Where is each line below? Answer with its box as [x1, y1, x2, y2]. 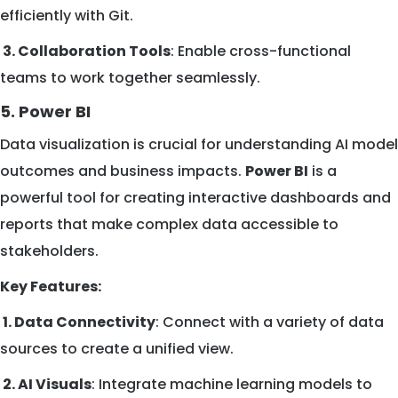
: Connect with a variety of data [155, 312, 384, 333]
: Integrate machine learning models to [92, 374, 372, 395]
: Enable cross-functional [171, 41, 351, 62]
